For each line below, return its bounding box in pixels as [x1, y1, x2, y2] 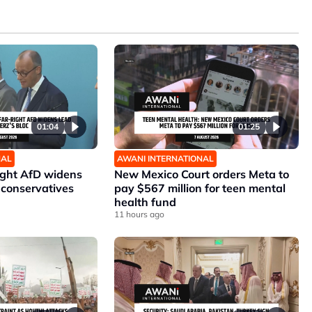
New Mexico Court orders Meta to [114, 166, 289, 181]
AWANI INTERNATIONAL [116, 153, 214, 164]
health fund [114, 194, 176, 209]
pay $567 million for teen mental [114, 180, 286, 195]
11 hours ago [114, 208, 164, 219]
